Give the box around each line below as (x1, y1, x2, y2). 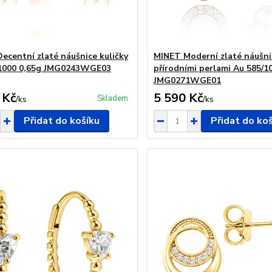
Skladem (97, 93, 129, 104)
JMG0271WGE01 (154, 75, 222, 86)
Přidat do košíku (23, 114, 100, 127)
